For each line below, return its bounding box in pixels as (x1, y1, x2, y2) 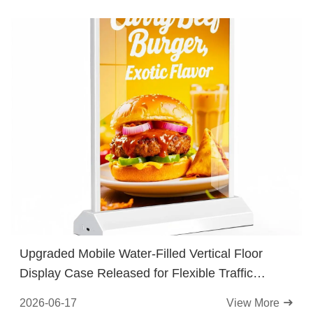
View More (226, 297, 282, 309)
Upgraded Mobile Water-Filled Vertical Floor (20, 247, 263, 261)
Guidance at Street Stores (20, 286, 164, 300)
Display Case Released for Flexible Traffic (20, 266, 253, 280)
